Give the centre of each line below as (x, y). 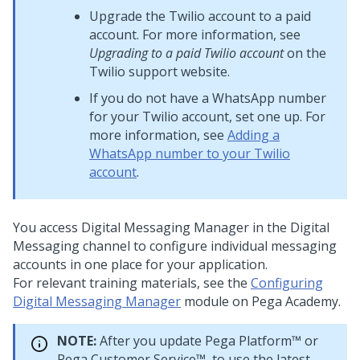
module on (216, 301)
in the (270, 227)
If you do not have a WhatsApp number (208, 98)
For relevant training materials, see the (132, 283)
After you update (151, 341)
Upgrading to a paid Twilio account (186, 53)
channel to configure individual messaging (208, 246)
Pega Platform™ (253, 341)
